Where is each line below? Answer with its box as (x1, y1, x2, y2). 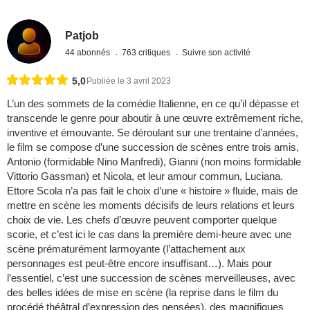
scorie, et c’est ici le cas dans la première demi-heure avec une (7, 228, 291, 241)
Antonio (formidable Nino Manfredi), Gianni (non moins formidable (7, 156, 301, 168)
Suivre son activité (182, 47, 251, 57)
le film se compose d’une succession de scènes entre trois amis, (7, 141, 299, 154)
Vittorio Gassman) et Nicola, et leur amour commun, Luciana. (7, 170, 283, 183)
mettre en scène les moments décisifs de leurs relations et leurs (7, 199, 295, 212)
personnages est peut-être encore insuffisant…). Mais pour (7, 257, 272, 270)
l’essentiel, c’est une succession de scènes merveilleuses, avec (7, 272, 295, 284)
